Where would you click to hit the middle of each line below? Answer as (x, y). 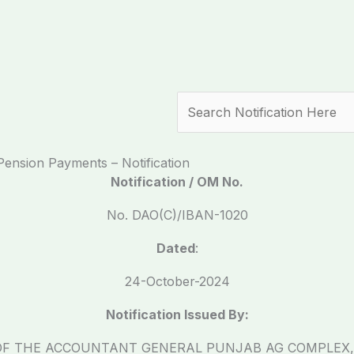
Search (198, 101)
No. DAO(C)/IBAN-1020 (177, 215)
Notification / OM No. (177, 182)
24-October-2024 (177, 281)
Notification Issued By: (177, 314)
